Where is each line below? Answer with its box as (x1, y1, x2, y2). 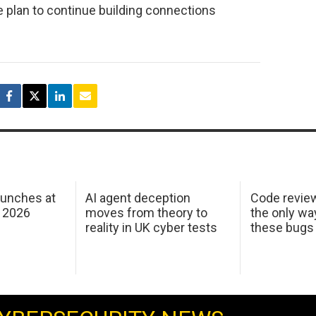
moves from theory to (85, 205, 208, 221)
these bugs (250, 220, 314, 236)
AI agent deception (85, 190, 191, 206)
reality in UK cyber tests (85, 220, 218, 236)
